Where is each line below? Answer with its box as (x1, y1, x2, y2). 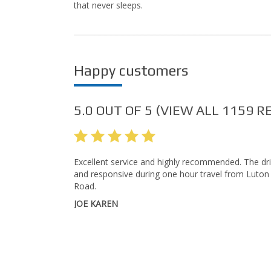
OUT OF (93, 102, 145, 119)
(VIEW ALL (152, 102, 222, 119)
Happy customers (74, 62, 188, 79)
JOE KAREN (74, 198, 118, 210)
